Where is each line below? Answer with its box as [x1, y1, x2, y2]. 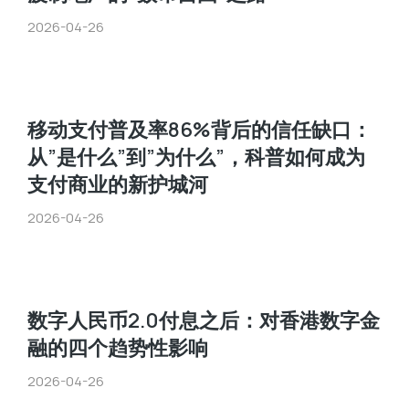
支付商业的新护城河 [27, 171, 208, 198]
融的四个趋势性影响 [27, 334, 208, 362]
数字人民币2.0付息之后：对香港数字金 [27, 307, 380, 334]
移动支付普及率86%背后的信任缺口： [27, 116, 372, 143]
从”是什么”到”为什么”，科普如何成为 [27, 143, 365, 171]
